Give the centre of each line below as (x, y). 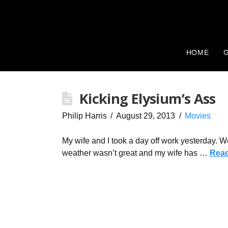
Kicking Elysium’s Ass (147, 98)
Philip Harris (84, 116)
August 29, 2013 (146, 116)
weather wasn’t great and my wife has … (136, 153)
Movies (197, 116)
